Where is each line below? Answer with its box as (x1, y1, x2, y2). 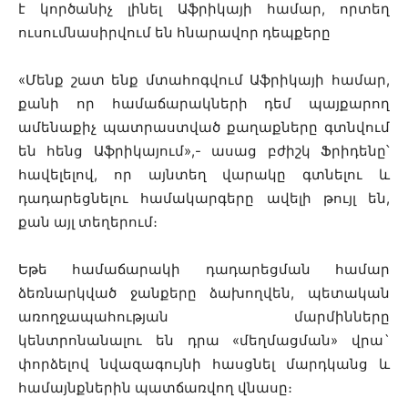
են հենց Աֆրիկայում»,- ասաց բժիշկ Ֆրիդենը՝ (18, 142, 390, 159)
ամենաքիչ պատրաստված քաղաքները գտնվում (18, 118, 390, 136)
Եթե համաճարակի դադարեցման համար (18, 260, 390, 278)
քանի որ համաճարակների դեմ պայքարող (18, 95, 390, 112)
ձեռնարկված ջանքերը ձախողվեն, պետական (18, 284, 390, 301)
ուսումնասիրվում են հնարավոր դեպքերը (18, 24, 334, 41)
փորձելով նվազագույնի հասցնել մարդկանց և (18, 355, 390, 372)
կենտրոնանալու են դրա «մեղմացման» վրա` (18, 331, 390, 349)
